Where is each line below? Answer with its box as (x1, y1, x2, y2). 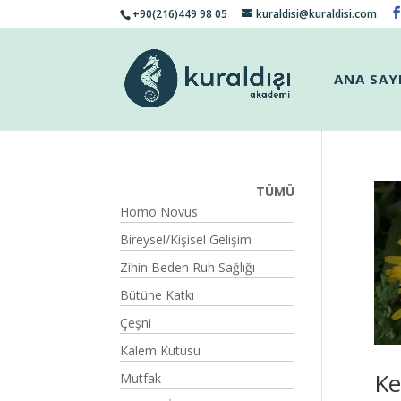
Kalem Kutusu (120, 342, 201, 359)
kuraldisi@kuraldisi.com (256, 6, 378, 21)
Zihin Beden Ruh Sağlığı (120, 259, 256, 276)
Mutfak (120, 370, 162, 387)
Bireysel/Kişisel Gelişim (120, 231, 252, 248)
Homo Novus (120, 203, 199, 220)
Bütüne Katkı (120, 286, 195, 303)
